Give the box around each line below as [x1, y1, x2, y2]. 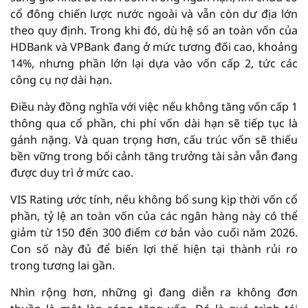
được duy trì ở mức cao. [10, 165, 133, 180]
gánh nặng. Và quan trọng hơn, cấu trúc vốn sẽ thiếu [10, 132, 298, 147]
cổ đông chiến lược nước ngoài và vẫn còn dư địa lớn [10, 6, 298, 21]
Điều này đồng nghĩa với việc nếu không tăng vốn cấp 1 [10, 99, 298, 114]
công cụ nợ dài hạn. [10, 72, 112, 87]
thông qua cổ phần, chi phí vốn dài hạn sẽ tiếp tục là [10, 115, 298, 131]
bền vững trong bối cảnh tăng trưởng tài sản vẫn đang [10, 148, 298, 164]
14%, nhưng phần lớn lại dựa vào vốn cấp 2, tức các [10, 56, 298, 71]
